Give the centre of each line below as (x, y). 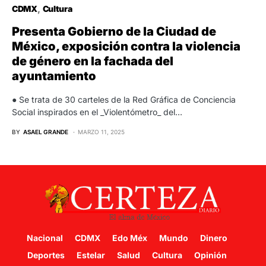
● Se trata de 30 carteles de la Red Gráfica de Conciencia (124, 100)
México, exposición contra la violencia (126, 47)
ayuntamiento (54, 76)
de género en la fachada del (93, 61)
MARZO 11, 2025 (101, 132)
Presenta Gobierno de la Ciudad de (114, 32)
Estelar (91, 255)
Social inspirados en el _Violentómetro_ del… (97, 112)
